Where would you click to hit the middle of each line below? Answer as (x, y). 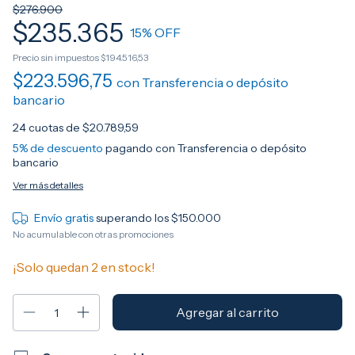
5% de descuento (58, 148)
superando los (133, 218)
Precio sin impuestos (57, 57)
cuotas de (55, 128)
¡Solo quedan (52, 267)
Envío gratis (63, 218)
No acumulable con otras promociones (93, 234)
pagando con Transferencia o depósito (205, 148)
